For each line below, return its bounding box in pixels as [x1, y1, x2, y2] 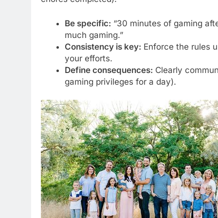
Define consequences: [64, 65, 153, 75]
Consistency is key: [64, 41, 141, 52]
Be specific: [64, 18, 111, 28]
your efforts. [64, 53, 112, 63]
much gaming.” [64, 30, 123, 40]
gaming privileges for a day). [64, 76, 176, 87]
